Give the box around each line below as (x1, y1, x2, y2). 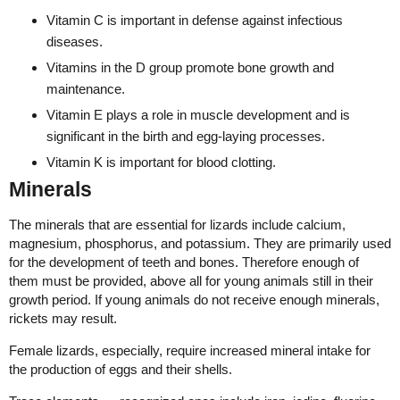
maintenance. (46, 81, 125, 97)
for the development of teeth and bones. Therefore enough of (9, 254, 359, 271)
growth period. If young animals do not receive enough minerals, (9, 292, 379, 308)
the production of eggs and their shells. (9, 362, 232, 378)
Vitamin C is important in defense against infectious (46, 12, 343, 29)
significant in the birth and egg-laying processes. (46, 129, 325, 145)
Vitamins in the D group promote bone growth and (46, 60, 334, 76)
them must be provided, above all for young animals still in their (9, 273, 373, 289)
